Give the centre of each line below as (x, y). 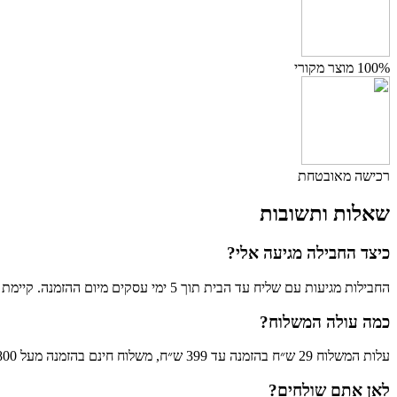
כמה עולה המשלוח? (325, 322)
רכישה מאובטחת (344, 176)
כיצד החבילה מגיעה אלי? (308, 253)
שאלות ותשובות (325, 214)
